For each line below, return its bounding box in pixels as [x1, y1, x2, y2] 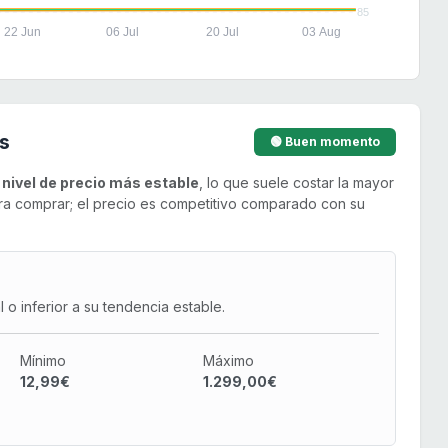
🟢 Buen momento [270, 133, 381, 149]
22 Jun [4, 24, 42, 39]
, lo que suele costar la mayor [199, 173, 394, 191]
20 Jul [205, 24, 239, 39]
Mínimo [19, 351, 66, 369]
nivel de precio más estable [2, 173, 199, 191]
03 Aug [302, 24, 342, 39]
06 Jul [105, 24, 139, 39]
